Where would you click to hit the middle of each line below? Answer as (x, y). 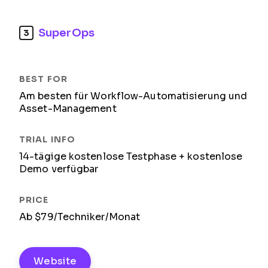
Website (55, 261)
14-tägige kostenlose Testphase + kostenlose (131, 156)
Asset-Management (68, 109)
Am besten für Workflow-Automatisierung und (133, 96)
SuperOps (66, 33)
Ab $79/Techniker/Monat (80, 217)
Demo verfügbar (59, 169)
